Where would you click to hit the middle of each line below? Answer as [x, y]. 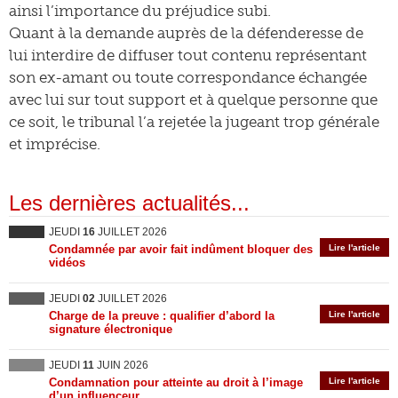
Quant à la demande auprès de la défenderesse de [186, 33]
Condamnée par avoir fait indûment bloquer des [181, 249]
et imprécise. [55, 144]
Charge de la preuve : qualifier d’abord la [162, 316]
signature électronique [111, 329]
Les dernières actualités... [129, 203]
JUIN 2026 [121, 365]
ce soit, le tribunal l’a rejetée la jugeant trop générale [194, 122]
